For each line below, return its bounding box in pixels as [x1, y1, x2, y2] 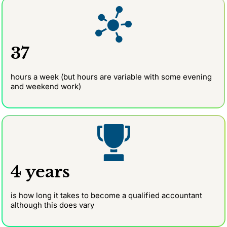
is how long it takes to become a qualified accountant [11, 191, 202, 201]
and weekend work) [11, 82, 81, 92]
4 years [11, 162, 74, 182]
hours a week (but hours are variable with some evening [11, 72, 212, 82]
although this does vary [11, 200, 94, 210]
